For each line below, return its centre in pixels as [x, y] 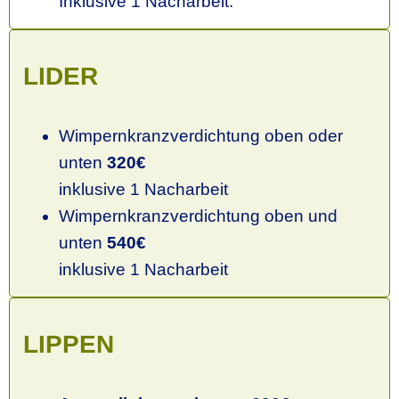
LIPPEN [69, 344]
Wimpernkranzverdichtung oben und [198, 216]
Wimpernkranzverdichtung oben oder [201, 135]
